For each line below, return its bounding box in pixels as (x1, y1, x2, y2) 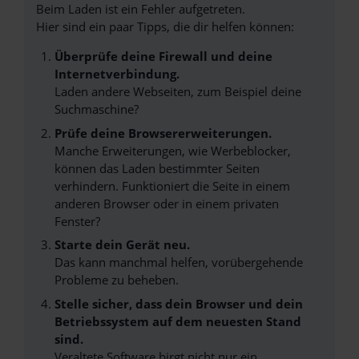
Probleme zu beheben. (54, 272, 179, 288)
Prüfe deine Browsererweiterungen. (54, 124, 272, 141)
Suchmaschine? (54, 101, 139, 117)
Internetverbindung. (54, 66, 179, 82)
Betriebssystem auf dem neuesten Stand (54, 313, 301, 329)
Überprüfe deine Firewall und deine (54, 48, 272, 64)
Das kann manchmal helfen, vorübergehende (54, 254, 303, 270)
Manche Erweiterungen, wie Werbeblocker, (54, 142, 291, 159)
